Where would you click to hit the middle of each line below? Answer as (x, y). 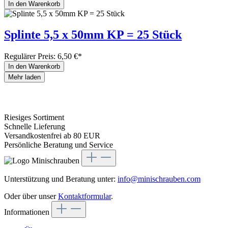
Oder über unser (31, 196)
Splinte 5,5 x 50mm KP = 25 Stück (93, 35)
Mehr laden (24, 77)
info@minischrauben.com (159, 179)
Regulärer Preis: (31, 56)
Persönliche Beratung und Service (59, 145)
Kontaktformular (84, 196)
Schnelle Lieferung (35, 127)
